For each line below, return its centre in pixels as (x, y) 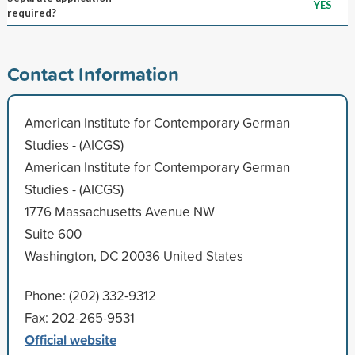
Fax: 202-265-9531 (79, 317)
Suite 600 (53, 233)
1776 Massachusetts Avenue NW (119, 211)
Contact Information (93, 73)
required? (31, 12)
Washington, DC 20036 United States (134, 255)
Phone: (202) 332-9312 (90, 295)
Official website (70, 339)
